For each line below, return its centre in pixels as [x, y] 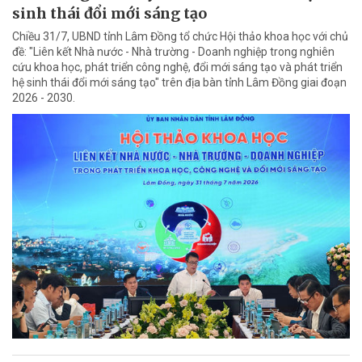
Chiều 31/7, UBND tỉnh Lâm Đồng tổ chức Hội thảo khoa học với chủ [180, 36]
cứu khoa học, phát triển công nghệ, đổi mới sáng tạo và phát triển [177, 67]
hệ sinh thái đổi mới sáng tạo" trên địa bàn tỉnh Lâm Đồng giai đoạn [179, 82]
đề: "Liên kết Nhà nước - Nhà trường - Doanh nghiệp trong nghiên [173, 51]
